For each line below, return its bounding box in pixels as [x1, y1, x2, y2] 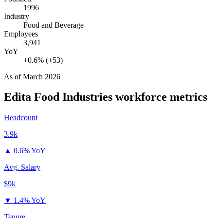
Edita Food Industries [4, 91, 112, 104]
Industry [4, 12, 29, 20]
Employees [4, 29, 38, 38]
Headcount [4, 113, 37, 122]
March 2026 [23, 72, 60, 81]
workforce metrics [112, 91, 207, 104]
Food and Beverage [23, 20, 84, 29]
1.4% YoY [14, 196, 46, 205]
